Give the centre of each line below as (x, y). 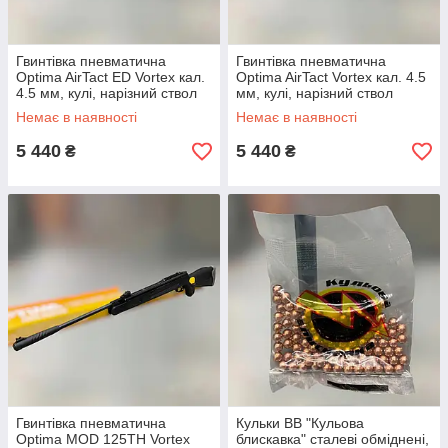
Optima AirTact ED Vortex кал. (110, 77)
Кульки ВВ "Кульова (300, 423)
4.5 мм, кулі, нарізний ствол (106, 93)
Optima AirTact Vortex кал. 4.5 (331, 77)
